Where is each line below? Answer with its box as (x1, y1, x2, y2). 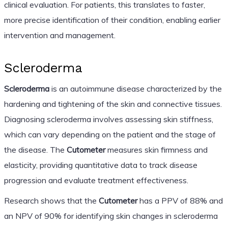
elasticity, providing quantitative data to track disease (4, 159, 197, 170)
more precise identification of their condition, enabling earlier (4, 14, 220, 25)
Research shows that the (4, 195, 99, 206)
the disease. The (4, 144, 67, 155)
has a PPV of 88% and (137, 195, 223, 206)
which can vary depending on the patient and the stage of (4, 129, 216, 139)
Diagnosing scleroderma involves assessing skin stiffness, (4, 113, 213, 124)
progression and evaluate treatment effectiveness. (4, 175, 188, 185)
